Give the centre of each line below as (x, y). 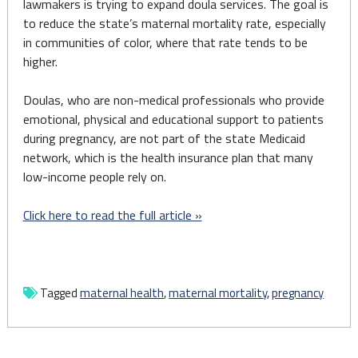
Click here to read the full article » (112, 215)
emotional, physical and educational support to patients (173, 119)
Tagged (60, 293)
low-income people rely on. (94, 177)
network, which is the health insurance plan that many (168, 157)
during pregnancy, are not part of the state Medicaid (164, 138)
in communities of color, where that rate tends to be (165, 42)
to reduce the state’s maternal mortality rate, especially (174, 23)
